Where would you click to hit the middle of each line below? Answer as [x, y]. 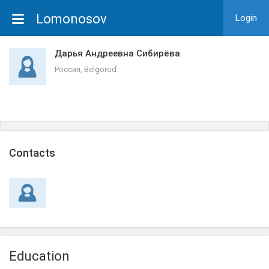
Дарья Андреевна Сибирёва [117, 53]
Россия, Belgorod [86, 69]
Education [39, 256]
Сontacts [32, 153]
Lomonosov [71, 19]
